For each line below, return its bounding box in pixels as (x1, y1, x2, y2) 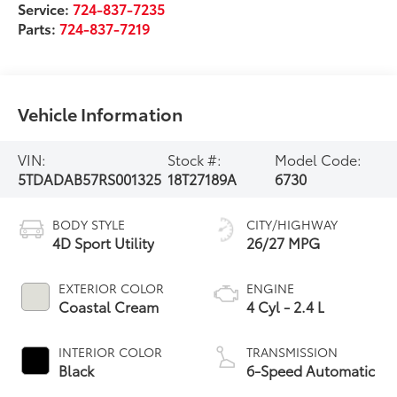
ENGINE (246, 278, 294, 297)
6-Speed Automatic (246, 359, 375, 380)
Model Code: (275, 148, 362, 169)
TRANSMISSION (246, 342, 338, 361)
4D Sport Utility (52, 231, 155, 253)
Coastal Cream (58, 295, 160, 316)
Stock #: (167, 148, 222, 169)
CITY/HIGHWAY (246, 214, 338, 233)
